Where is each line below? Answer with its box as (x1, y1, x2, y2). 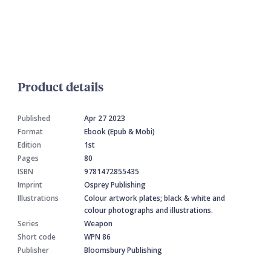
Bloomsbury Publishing (84, 245, 162, 256)
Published (18, 113, 50, 124)
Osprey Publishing (84, 180, 146, 191)
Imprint (18, 180, 42, 191)
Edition (18, 140, 41, 151)
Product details (18, 78, 103, 95)
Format (18, 126, 43, 137)
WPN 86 (84, 232, 111, 243)
